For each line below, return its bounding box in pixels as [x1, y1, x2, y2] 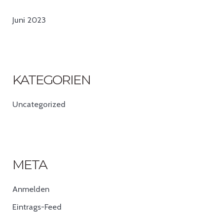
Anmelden [12, 184, 50, 194]
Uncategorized [12, 99, 66, 110]
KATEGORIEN [12, 71, 91, 88]
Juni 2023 [12, 14, 46, 25]
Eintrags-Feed [12, 202, 62, 212]
